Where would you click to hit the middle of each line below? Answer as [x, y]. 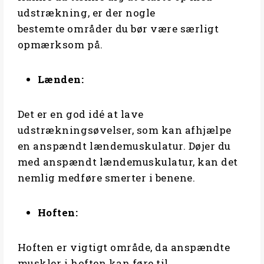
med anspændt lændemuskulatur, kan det [128, 162]
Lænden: [61, 80]
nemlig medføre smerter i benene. [109, 178]
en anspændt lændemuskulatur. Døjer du [124, 146]
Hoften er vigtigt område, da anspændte [124, 247]
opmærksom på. [63, 45]
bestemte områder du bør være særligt [118, 29]
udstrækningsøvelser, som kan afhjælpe [124, 130]
